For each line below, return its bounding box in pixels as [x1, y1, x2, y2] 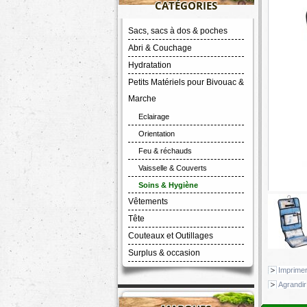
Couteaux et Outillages [128, 231, 213, 241]
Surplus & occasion [128, 248, 200, 258]
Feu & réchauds [138, 147, 192, 155]
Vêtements [128, 197, 168, 206]
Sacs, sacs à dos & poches [128, 26, 228, 36]
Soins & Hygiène [138, 181, 198, 189]
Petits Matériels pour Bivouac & [128, 77, 244, 87]
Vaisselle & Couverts [138, 164, 207, 172]
